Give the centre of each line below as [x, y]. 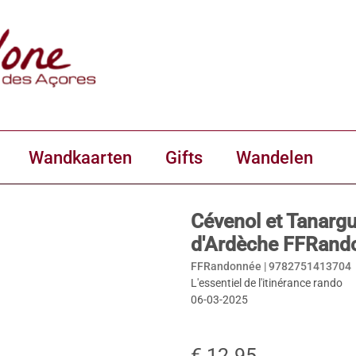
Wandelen [275, 157]
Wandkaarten [80, 157]
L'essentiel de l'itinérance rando [267, 283]
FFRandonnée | [230, 266]
